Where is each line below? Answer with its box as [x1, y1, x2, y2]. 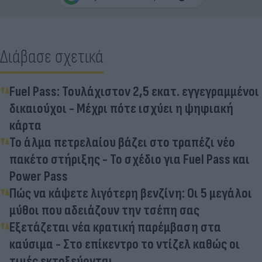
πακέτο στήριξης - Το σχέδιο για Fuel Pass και [9, 150, 250, 168]
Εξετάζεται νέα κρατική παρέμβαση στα [9, 218, 221, 236]
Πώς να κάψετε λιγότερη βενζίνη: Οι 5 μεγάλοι [9, 184, 252, 202]
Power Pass [9, 167, 68, 185]
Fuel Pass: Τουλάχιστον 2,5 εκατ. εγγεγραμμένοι [9, 82, 259, 100]
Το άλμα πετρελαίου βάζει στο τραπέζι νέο [9, 133, 235, 151]
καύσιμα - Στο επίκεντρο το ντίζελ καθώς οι [9, 235, 240, 253]
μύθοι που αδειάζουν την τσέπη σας [9, 201, 199, 219]
